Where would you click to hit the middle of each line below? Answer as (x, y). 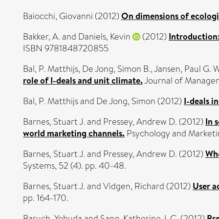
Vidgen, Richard (134, 186)
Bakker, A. (42, 36)
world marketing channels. (74, 133)
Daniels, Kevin (104, 36)
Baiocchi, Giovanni (58, 16)
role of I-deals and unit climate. (83, 80)
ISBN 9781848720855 (66, 48)
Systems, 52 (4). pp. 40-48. (75, 165)
